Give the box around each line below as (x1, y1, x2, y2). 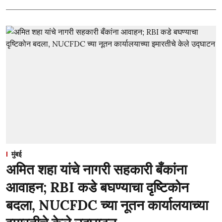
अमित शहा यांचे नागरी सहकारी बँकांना (6, 161, 187, 178)
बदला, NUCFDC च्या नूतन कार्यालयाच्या (6, 196, 208, 214)
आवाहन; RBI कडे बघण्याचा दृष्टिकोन (6, 178, 189, 196)
